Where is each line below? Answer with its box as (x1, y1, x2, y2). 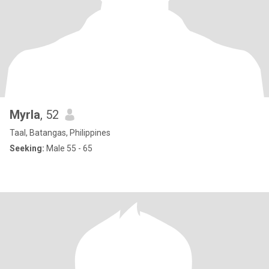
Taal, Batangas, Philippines (10, 128, 110, 138)
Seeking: (10, 144, 44, 153)
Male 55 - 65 (44, 144, 92, 153)
